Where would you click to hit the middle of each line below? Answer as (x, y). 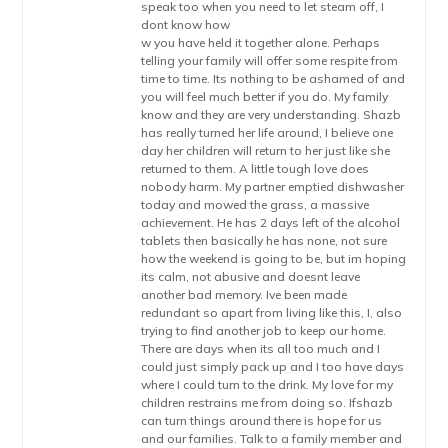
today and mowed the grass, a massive (255, 204)
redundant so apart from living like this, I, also (272, 312)
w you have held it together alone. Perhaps (261, 42)
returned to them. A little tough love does (255, 168)
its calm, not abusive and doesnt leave (251, 276)
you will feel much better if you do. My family (265, 96)
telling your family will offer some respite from (270, 60)
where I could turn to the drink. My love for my (267, 384)
